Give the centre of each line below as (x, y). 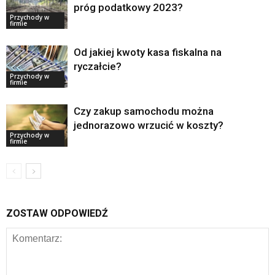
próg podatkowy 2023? (128, 8)
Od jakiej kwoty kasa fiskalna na (148, 52)
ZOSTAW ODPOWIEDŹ (57, 214)
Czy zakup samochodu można (144, 111)
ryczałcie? (98, 67)
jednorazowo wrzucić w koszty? (149, 126)
